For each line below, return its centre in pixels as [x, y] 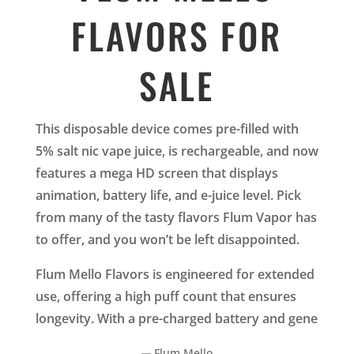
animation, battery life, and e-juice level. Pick [168, 195]
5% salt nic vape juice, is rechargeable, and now [177, 151]
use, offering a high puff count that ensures [166, 296]
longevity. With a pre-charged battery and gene [176, 318]
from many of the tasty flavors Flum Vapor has [176, 217]
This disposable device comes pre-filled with [167, 128]
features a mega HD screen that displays [156, 173]
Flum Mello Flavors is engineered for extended [175, 274]
